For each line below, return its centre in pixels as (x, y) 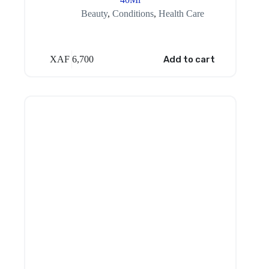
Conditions (133, 13)
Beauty (94, 13)
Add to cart (189, 60)
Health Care (181, 13)
